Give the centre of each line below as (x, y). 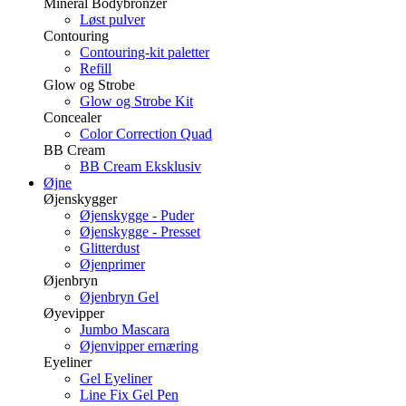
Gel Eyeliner (116, 379)
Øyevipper (74, 314)
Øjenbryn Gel (119, 297)
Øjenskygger (80, 199)
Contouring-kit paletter (145, 53)
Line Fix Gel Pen (129, 395)
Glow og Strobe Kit (136, 101)
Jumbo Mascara (125, 330)
